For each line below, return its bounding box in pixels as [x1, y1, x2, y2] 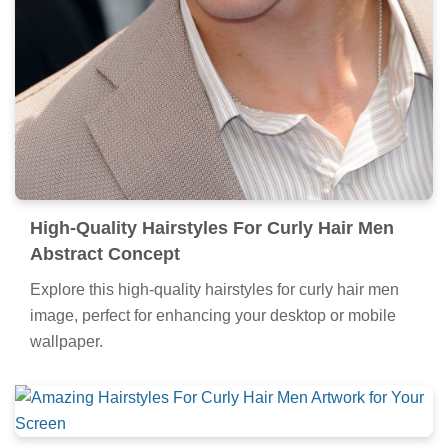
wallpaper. [30, 333, 103, 351]
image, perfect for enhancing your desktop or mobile [30, 307, 396, 325]
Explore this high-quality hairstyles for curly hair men [30, 281, 399, 299]
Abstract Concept [30, 244, 180, 265]
